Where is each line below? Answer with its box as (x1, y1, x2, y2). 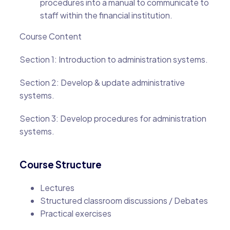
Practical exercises (40, 208, 111, 219)
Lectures (40, 182, 74, 193)
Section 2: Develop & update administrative (19, 77, 185, 88)
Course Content (19, 31, 82, 42)
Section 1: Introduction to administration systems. (19, 54, 208, 65)
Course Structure (19, 159, 102, 170)
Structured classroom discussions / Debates (40, 195, 208, 206)
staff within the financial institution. (40, 10, 172, 21)
